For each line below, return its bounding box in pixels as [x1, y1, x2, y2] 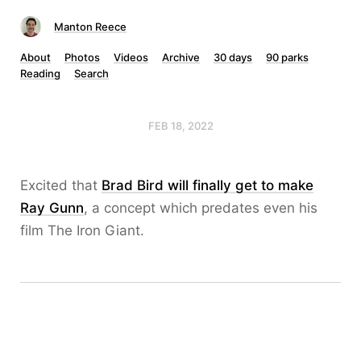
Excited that [20, 177, 102, 193]
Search [74, 67, 109, 80]
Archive [162, 51, 200, 64]
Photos [64, 51, 100, 64]
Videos [114, 51, 148, 64]
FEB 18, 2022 [147, 119, 214, 132]
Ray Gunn [20, 200, 84, 216]
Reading [20, 67, 60, 80]
